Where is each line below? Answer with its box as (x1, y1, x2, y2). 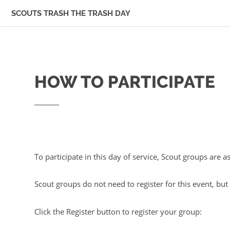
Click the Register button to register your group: (34, 206, 202, 217)
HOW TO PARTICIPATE (34, 72, 216, 92)
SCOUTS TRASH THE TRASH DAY (11, 9, 130, 17)
